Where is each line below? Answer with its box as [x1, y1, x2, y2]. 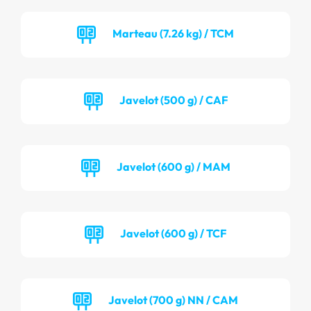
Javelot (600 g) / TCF [120, 226, 226, 240]
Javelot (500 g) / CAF [119, 92, 228, 107]
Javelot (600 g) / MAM [116, 159, 230, 174]
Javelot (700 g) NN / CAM [108, 292, 238, 307]
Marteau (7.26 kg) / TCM [112, 26, 234, 40]
